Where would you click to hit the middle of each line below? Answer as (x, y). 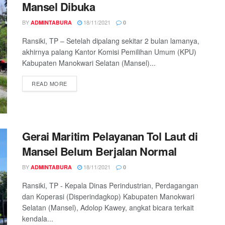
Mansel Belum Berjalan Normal (99, 151)
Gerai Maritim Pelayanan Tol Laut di (110, 136)
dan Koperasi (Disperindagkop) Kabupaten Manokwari (108, 196)
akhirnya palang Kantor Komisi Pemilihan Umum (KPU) (109, 52)
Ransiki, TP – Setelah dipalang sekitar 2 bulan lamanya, (111, 41)
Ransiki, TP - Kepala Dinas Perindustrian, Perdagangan (110, 185)
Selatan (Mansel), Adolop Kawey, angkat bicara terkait (108, 207)
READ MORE (49, 84)
